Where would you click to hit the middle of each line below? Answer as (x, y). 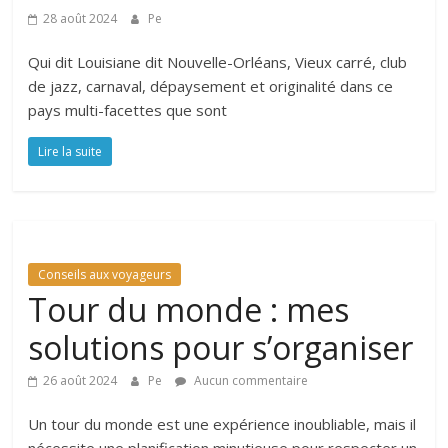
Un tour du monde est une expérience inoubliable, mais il (222, 424)
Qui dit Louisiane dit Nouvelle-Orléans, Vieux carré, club (218, 62)
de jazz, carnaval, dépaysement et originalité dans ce (211, 86)
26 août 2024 (80, 381)
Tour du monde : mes (189, 310)
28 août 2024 (80, 19)
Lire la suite (70, 152)
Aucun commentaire (250, 381)
